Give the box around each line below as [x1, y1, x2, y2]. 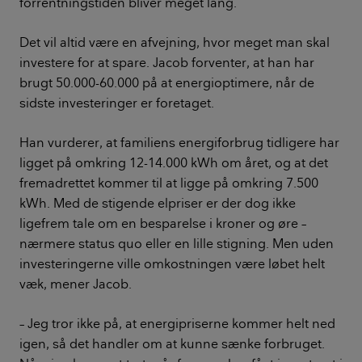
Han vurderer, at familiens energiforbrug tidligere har [19, 134, 339, 151]
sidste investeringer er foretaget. [19, 95, 214, 112]
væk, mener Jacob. [19, 276, 132, 293]
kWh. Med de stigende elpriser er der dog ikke [19, 195, 296, 212]
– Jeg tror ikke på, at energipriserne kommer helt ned [19, 315, 335, 332]
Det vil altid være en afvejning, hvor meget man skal [19, 34, 330, 51]
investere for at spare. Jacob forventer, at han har [19, 54, 314, 71]
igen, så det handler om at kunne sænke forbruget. [19, 335, 325, 352]
